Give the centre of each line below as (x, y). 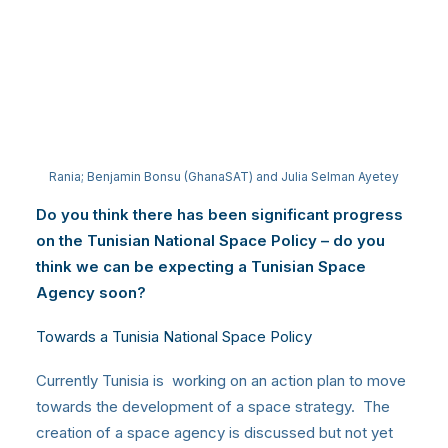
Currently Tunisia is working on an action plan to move (221, 381)
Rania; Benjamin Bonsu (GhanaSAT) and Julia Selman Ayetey (224, 177)
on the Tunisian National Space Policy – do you (210, 241)
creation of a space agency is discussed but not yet (214, 433)
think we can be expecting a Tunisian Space (201, 267)
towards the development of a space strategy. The (213, 407)
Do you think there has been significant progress (219, 215)
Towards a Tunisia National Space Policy (174, 337)
